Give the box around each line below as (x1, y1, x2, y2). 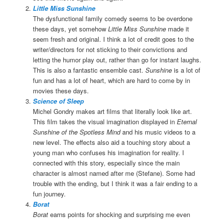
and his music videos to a (120, 127, 195, 137)
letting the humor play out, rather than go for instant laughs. (32, 55, 201, 65)
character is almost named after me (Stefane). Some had (32, 168, 195, 178)
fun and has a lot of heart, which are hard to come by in (32, 76, 190, 85)
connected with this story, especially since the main (32, 158, 180, 168)
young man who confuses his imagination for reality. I (32, 148, 184, 158)
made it (165, 24, 189, 34)
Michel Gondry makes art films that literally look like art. (32, 107, 192, 116)
